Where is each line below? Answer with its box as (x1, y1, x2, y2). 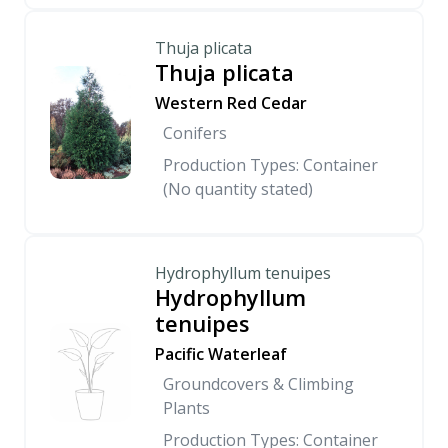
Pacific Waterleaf (155, 343, 287, 365)
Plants (163, 397, 210, 419)
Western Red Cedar (155, 92, 307, 114)
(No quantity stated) (163, 178, 313, 200)
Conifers (163, 122, 227, 144)
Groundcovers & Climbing (163, 373, 354, 395)
